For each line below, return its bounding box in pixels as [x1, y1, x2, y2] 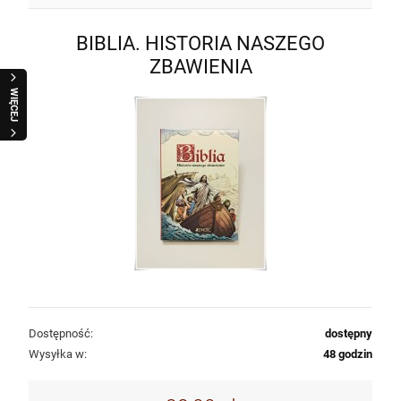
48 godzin [323, 347, 372, 362]
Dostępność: [29, 327, 93, 341]
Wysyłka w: [29, 347, 87, 362]
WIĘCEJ [8, 88, 20, 122]
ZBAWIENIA [149, 55, 252, 79]
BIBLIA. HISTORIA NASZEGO [76, 31, 325, 55]
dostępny [325, 327, 372, 341]
